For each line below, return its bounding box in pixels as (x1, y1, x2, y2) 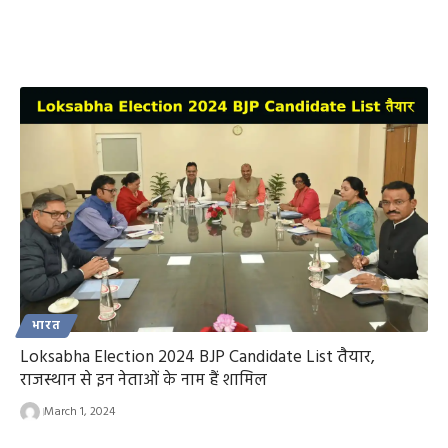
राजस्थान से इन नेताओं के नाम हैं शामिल (20, 366, 267, 394)
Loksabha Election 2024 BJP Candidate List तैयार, (20, 343, 375, 371)
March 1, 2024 (43, 401, 115, 422)
